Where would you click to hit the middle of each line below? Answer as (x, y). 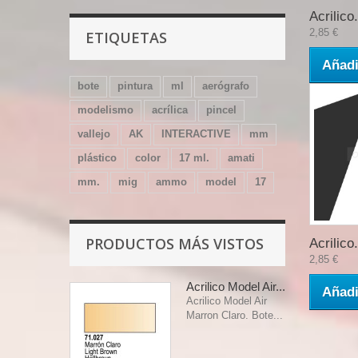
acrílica (170, 110)
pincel (221, 110)
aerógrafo (226, 86)
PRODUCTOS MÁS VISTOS (175, 244)
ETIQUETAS (126, 38)
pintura (135, 86)
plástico (97, 158)
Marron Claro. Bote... (235, 315)
